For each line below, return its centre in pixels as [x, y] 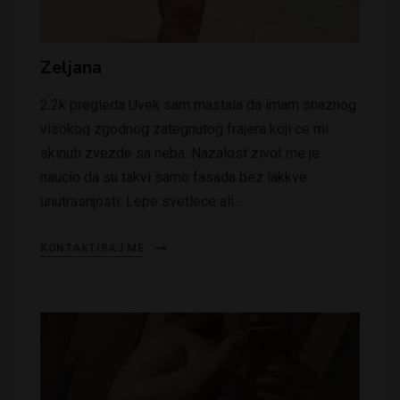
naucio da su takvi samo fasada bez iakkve [174, 177]
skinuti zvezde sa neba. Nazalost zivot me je [180, 153]
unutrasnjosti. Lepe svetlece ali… [142, 201]
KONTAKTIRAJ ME [92, 248]
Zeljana [71, 67]
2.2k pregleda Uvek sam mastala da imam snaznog [198, 104]
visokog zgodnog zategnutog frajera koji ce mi [184, 129]
